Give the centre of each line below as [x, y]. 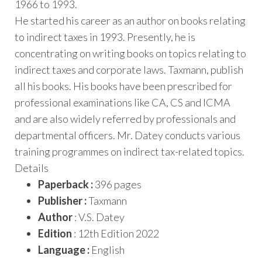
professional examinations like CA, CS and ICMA [123, 102]
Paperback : [66, 184]
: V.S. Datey [99, 217]
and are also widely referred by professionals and [125, 118]
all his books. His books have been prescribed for [123, 86]
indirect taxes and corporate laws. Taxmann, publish [129, 69]
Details [32, 168]
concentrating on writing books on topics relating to [130, 53]
